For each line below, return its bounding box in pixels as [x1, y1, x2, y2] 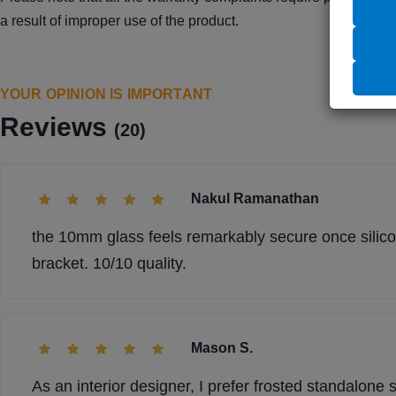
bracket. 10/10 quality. [32, 255, 187, 272]
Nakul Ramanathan [191, 191, 319, 206]
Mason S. [191, 340, 253, 355]
